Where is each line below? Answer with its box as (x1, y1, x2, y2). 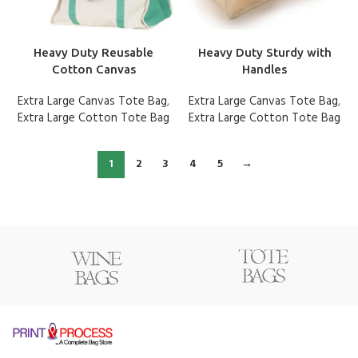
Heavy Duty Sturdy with (197, 45, 332, 59)
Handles (242, 62, 287, 76)
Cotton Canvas (51, 62, 136, 76)
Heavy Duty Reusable (34, 45, 153, 59)
